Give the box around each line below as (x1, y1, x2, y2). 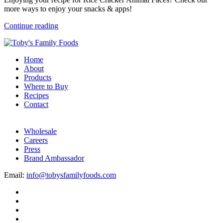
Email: (4, 170, 26, 179)
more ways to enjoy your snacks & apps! (4, 4, 132, 13)
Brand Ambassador (24, 153, 84, 162)
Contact (24, 100, 48, 109)
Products (24, 73, 51, 82)
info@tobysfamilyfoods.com (26, 170, 116, 179)
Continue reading (4, 21, 58, 30)
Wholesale (24, 126, 57, 135)
